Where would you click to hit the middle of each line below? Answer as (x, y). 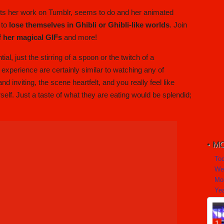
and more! (79, 37)
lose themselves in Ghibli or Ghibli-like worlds (89, 25)
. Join (178, 25)
